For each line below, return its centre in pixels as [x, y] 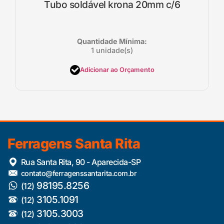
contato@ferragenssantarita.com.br [79, 173]
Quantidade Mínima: [112, 41]
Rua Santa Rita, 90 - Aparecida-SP [81, 162]
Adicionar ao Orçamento [117, 70]
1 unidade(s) [112, 50]
